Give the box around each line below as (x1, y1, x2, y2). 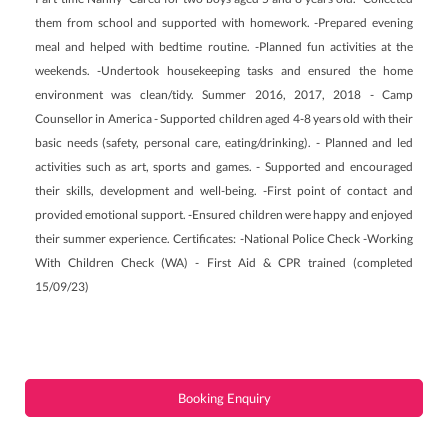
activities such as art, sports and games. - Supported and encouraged (35, 159, 413, 174)
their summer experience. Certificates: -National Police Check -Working (35, 231, 413, 246)
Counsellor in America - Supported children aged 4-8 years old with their (35, 111, 413, 126)
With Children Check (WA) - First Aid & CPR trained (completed (35, 255, 413, 270)
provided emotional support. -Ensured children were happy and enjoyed (35, 207, 413, 222)
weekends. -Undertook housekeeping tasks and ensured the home (35, 63, 413, 78)
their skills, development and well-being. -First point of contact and (35, 183, 413, 198)
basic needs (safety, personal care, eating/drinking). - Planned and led (35, 135, 413, 150)
